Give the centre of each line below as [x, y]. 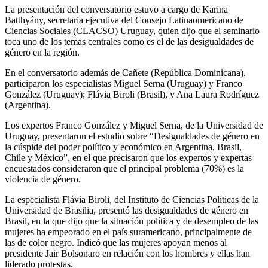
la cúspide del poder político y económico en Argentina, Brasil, [123, 147]
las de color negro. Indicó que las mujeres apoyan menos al [116, 242]
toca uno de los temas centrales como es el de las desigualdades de [129, 41]
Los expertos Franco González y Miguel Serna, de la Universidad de [134, 125]
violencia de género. [43, 179]
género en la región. [42, 52]
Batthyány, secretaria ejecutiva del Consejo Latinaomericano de [124, 20]
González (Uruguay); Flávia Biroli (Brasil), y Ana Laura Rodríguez [132, 94]
